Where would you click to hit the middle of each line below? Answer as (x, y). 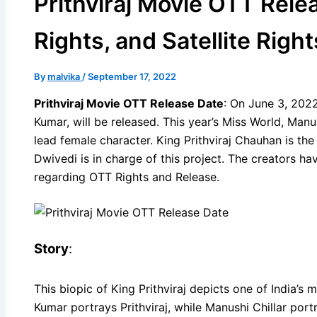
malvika (65, 76)
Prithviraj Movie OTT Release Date (129, 103)
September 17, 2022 (132, 76)
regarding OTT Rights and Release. (127, 177)
